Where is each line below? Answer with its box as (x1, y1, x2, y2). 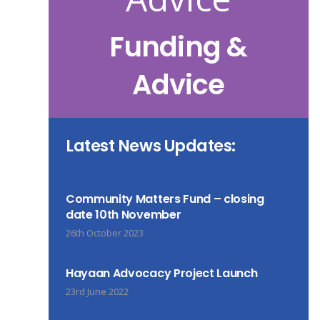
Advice (132, 66, 225, 104)
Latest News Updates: (65, 134, 236, 157)
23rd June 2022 (65, 285, 129, 298)
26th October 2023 (65, 226, 144, 239)
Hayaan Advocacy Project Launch (65, 265, 258, 281)
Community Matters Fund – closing (65, 191, 264, 207)
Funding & (109, 28, 248, 66)
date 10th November (65, 206, 181, 223)
